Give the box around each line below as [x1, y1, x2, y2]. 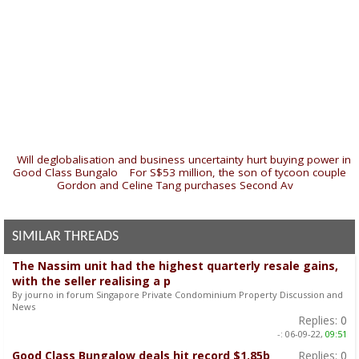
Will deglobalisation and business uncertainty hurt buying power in [17, 151, 351, 167]
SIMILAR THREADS [12, 228, 119, 244]
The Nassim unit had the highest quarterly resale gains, [12, 257, 338, 273]
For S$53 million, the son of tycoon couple [130, 164, 346, 179]
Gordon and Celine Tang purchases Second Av [57, 177, 293, 192]
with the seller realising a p [12, 272, 171, 288]
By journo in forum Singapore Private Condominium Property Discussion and [12, 288, 343, 301]
